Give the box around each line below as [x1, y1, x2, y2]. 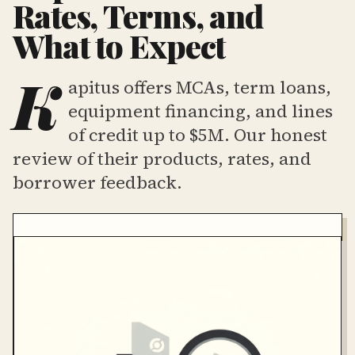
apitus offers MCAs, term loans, [68, 75, 331, 99]
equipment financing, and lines [68, 99, 333, 123]
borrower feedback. [13, 170, 182, 194]
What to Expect [13, 25, 226, 67]
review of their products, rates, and [13, 147, 311, 170]
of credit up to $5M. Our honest [68, 123, 327, 147]
